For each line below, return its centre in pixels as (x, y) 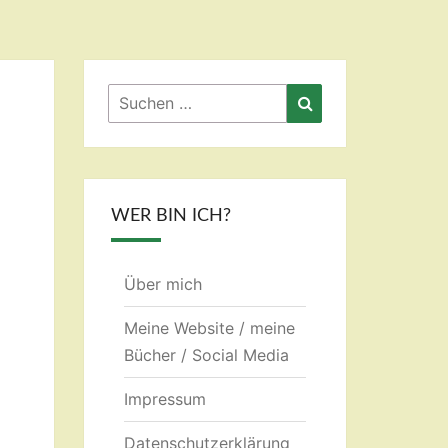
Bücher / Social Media (206, 355)
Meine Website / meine (209, 328)
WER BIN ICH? (170, 216)
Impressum (164, 399)
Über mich (162, 284)
